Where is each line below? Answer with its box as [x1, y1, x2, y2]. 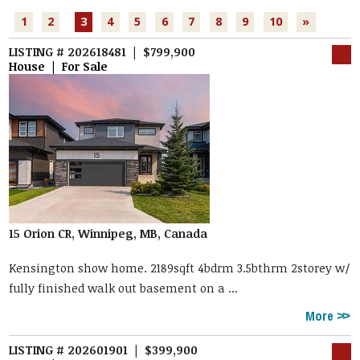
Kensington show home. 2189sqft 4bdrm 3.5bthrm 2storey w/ [9, 260, 351, 276]
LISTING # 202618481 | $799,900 [9, 44, 196, 60]
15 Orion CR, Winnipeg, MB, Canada [9, 226, 208, 242]
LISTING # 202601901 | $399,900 [9, 342, 198, 358]
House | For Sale [9, 59, 108, 75]
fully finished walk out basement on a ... [9, 280, 239, 296]
